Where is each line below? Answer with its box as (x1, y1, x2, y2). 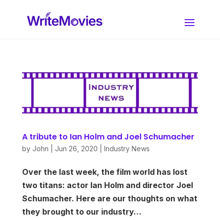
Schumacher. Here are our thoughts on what (22, 193, 197, 203)
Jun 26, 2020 (55, 144, 98, 153)
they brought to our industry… (22, 206, 141, 217)
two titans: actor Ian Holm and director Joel (22, 180, 193, 190)
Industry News (104, 144, 150, 153)
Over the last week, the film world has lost (22, 166, 188, 177)
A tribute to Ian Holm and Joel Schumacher (22, 131, 194, 142)
